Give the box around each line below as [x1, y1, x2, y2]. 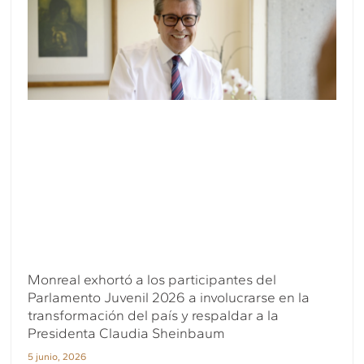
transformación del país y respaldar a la [28, 306, 279, 323]
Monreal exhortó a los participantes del [28, 271, 277, 288]
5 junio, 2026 [28, 350, 87, 362]
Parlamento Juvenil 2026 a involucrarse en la [28, 288, 310, 305]
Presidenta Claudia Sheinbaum [28, 324, 226, 341]
